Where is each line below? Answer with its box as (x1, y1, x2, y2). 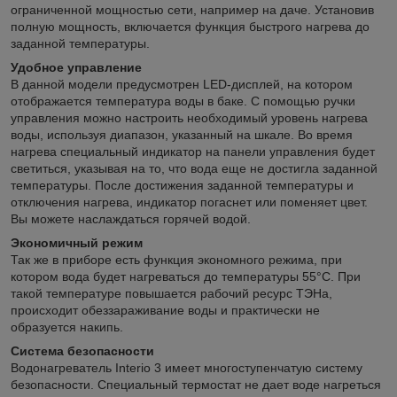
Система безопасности (11, 343, 154, 358)
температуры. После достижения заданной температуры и (11, 177, 354, 192)
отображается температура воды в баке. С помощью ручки (11, 93, 355, 108)
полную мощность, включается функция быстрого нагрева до (11, 19, 370, 34)
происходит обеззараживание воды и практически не (11, 302, 320, 317)
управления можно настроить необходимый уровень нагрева (11, 110, 368, 125)
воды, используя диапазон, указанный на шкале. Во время (11, 127, 353, 142)
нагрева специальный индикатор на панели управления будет (11, 144, 375, 159)
